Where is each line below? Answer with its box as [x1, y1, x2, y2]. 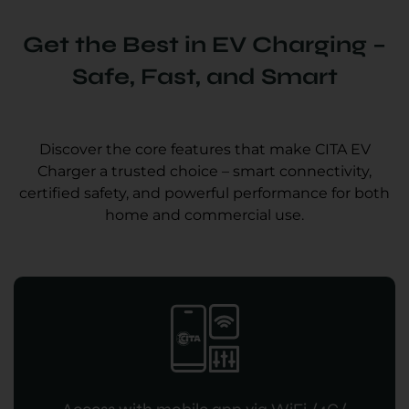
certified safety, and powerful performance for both [19, 184, 390, 203]
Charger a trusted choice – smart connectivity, [37, 163, 372, 181]
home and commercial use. [105, 206, 304, 225]
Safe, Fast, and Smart [71, 63, 338, 91]
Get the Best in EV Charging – [23, 31, 386, 59]
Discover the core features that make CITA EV [38, 141, 371, 159]
